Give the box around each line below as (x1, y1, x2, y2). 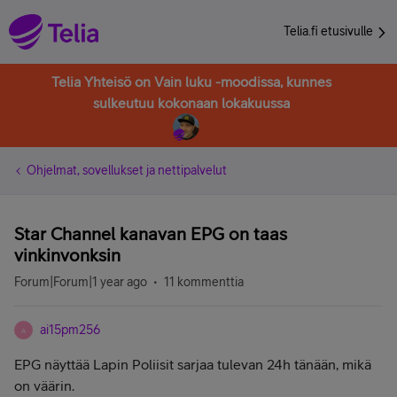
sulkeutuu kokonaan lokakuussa (93, 95, 290, 111)
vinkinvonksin (14, 245, 121, 265)
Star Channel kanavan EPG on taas (14, 223, 287, 244)
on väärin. (14, 378, 74, 393)
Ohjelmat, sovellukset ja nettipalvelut (27, 163, 227, 177)
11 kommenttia (164, 275, 244, 289)
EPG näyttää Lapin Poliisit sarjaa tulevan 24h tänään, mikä (14, 356, 371, 372)
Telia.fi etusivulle (284, 24, 376, 38)
